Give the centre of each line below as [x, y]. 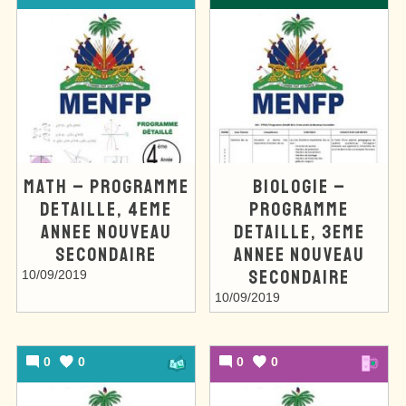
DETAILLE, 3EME [299, 231]
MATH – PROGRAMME [106, 186]
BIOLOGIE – [299, 186]
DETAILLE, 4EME [106, 208]
